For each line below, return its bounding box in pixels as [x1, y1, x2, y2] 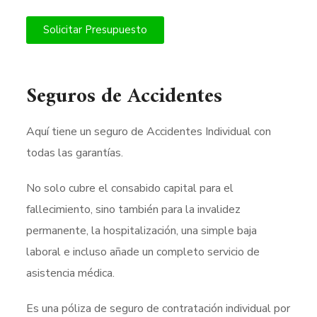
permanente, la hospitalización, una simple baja [26, 223, 258, 238]
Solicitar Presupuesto [43, 23, 148, 37]
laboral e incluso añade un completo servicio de [26, 244, 260, 260]
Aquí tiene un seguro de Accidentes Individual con [26, 124, 272, 139]
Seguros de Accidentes [26, 79, 223, 115]
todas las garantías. [26, 145, 124, 161]
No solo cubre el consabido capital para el [26, 180, 234, 196]
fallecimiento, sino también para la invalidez [26, 202, 241, 217]
